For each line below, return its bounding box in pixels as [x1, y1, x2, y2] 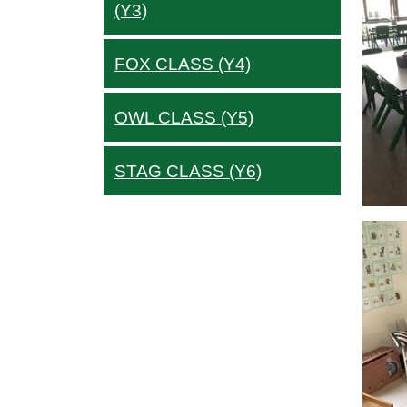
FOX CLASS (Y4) [114, 54, 251, 74]
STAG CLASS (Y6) [114, 161, 262, 182]
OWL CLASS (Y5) [114, 107, 253, 128]
